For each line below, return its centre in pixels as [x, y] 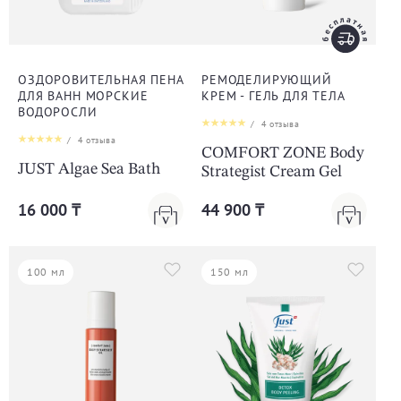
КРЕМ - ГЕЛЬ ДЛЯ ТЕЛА [273, 96]
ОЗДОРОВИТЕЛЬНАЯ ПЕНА [101, 80]
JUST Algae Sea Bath [89, 170]
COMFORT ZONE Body [283, 154]
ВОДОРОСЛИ [58, 112]
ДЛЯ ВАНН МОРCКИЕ [83, 96]
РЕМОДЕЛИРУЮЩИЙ [267, 80]
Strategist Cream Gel [272, 172]
